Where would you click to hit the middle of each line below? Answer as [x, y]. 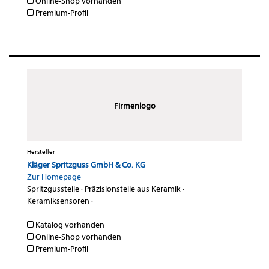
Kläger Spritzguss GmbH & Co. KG [86, 165]
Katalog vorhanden [69, 225]
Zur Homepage [54, 177]
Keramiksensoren [58, 201]
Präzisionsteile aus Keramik [133, 189]
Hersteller [41, 152]
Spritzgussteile [53, 189]
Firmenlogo [134, 106]
